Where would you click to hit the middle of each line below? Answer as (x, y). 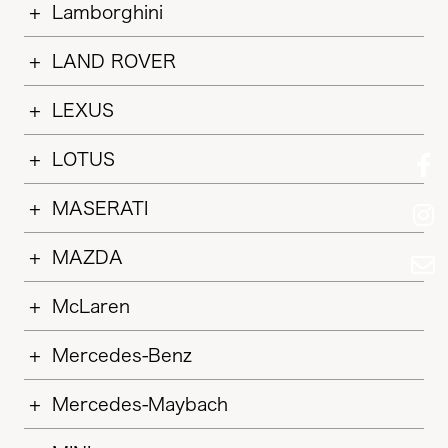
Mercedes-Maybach (140, 404)
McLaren (91, 306)
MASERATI (100, 208)
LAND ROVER (114, 61)
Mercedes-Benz (122, 355)
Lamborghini (107, 12)
